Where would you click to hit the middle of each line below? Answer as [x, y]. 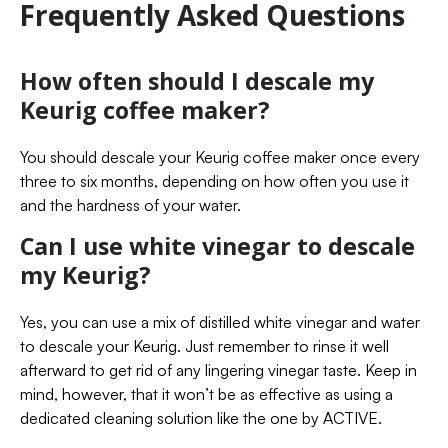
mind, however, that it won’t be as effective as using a [206, 393]
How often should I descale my [197, 80]
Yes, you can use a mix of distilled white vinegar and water [220, 321]
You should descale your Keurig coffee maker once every [220, 156]
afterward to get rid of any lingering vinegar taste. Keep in [218, 369]
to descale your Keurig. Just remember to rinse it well [204, 345]
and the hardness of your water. [130, 204]
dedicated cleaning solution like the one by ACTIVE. [201, 417]
